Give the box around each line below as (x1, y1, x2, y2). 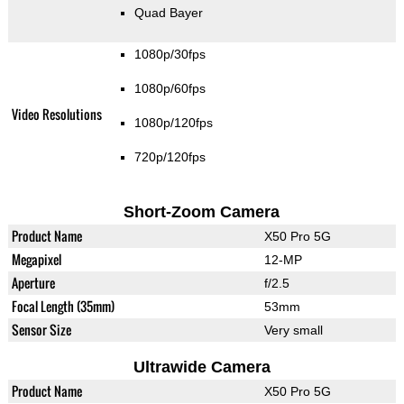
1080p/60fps (133, 81, 206, 96)
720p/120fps (133, 150, 206, 165)
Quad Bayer (133, 5, 203, 21)
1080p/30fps (133, 47, 206, 62)
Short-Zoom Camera (124, 203, 280, 222)
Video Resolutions (11, 105, 102, 124)
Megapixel (11, 250, 61, 270)
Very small (263, 323, 323, 338)
